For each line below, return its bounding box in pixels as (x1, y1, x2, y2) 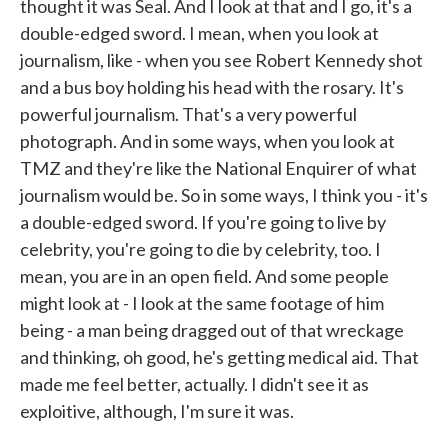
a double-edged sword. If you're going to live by (20, 211, 386, 233)
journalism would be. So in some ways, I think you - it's (20, 184, 428, 206)
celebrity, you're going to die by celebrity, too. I (20, 238, 381, 260)
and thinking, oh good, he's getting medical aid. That (20, 346, 419, 368)
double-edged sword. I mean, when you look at (20, 22, 379, 44)
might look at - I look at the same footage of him (20, 292, 384, 314)
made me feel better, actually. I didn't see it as (20, 373, 369, 395)
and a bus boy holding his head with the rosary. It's (20, 76, 404, 98)
